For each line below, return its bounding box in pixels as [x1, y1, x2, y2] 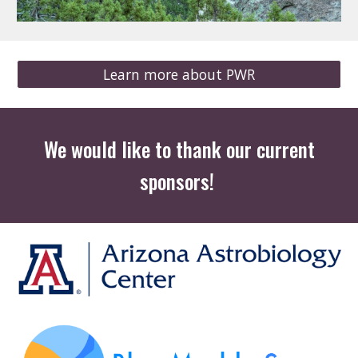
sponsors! [139, 166, 219, 196]
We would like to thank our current [43, 134, 315, 164]
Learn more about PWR [103, 65, 255, 84]
